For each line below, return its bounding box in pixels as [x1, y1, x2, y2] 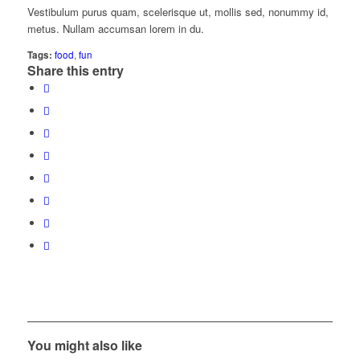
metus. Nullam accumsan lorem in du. [27, 20, 204, 36]
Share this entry [27, 60, 124, 80]
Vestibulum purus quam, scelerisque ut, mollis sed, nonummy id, [27, 3, 329, 19]
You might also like [27, 335, 142, 354]
